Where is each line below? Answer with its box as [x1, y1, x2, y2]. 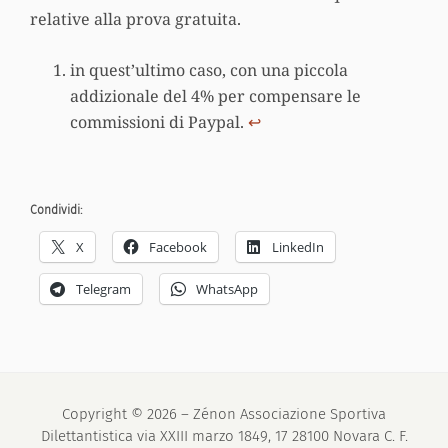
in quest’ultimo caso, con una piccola [70, 58, 348, 81]
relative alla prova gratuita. [30, 7, 241, 30]
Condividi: [30, 202, 82, 217]
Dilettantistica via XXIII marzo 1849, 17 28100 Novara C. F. [40, 426, 408, 445]
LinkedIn [272, 237, 324, 256]
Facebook [149, 237, 207, 256]
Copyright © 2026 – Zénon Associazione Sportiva [62, 404, 386, 423]
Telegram [76, 279, 131, 298]
